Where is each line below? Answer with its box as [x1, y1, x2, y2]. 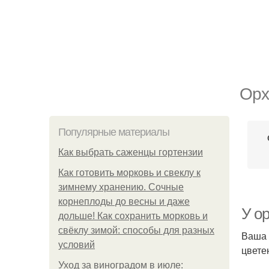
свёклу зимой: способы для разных [58, 225, 214, 235]
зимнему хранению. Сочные [58, 182, 184, 192]
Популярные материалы [58, 126, 169, 138]
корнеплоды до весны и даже [58, 196, 190, 207]
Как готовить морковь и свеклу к [58, 168, 201, 178]
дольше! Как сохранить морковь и [58, 211, 208, 221]
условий [58, 240, 95, 250]
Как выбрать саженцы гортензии [58, 147, 203, 157]
